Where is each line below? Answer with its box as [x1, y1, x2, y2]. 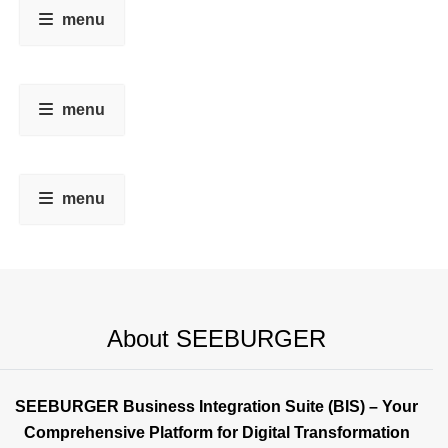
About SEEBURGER [107, 325, 326, 353]
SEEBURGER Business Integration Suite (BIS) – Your [15, 398, 418, 416]
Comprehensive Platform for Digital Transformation [23, 424, 410, 442]
